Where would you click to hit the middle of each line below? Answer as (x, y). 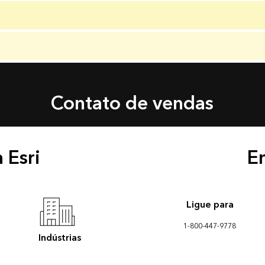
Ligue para (210, 205)
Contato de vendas (132, 104)
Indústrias (60, 238)
